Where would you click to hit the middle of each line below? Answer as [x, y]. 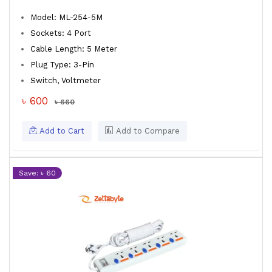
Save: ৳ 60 [37, 173]
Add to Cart [61, 131]
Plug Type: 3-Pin [62, 65]
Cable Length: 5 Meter [74, 49]
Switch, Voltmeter [67, 80]
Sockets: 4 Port [61, 33]
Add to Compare [147, 131]
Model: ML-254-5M [66, 17]
